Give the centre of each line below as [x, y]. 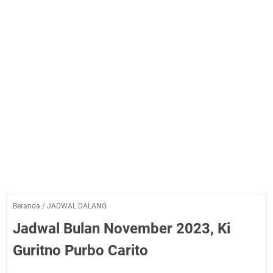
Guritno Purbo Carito [80, 250]
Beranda [27, 206]
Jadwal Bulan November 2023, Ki [122, 229]
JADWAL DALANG [77, 206]
